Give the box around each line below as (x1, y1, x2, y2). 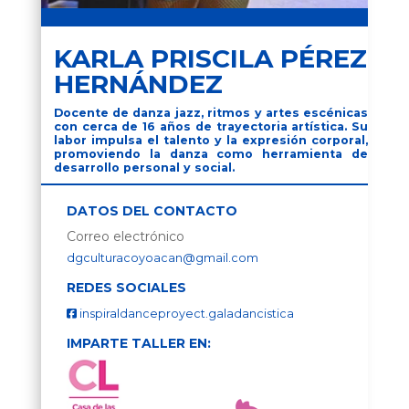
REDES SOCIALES (66, 279, 186, 297)
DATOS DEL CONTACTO (66, 203, 237, 220)
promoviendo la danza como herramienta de (53, 147, 369, 162)
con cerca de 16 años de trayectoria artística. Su (53, 120, 369, 134)
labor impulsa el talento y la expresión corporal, (53, 133, 369, 148)
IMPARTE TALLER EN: (66, 335, 211, 352)
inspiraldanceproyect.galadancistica (76, 307, 294, 321)
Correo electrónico (66, 228, 184, 246)
